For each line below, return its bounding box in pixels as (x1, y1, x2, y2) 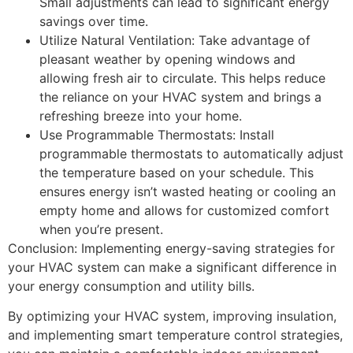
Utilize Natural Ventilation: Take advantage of (39, 32, 310, 49)
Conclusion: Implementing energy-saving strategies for (8, 240, 335, 257)
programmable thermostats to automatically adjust (39, 146, 344, 162)
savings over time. (39, 13, 148, 30)
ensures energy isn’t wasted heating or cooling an (39, 184, 336, 200)
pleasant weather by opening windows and (39, 51, 295, 68)
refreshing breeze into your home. (39, 108, 242, 124)
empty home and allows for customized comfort (39, 203, 329, 219)
